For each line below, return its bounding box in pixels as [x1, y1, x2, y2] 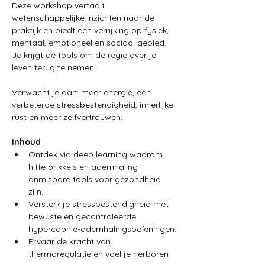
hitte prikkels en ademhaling [28, 161, 140, 172]
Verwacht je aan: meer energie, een [12, 86, 153, 98]
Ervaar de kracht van [28, 235, 113, 247]
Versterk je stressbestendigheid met [28, 198, 171, 209]
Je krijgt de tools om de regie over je [12, 49, 159, 60]
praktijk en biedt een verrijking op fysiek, [12, 24, 171, 35]
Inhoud [12, 136, 41, 147]
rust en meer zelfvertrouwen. [12, 111, 122, 122]
